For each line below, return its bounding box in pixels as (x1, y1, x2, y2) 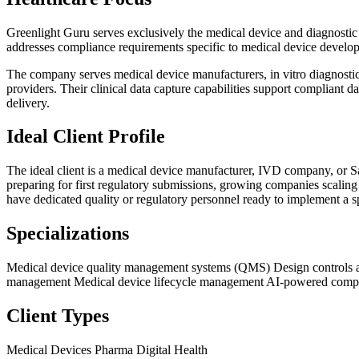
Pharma (95, 342, 136, 357)
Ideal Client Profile (6, 126, 165, 147)
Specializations (6, 223, 129, 244)
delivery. (6, 95, 50, 110)
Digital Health (136, 342, 208, 357)
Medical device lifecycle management (74, 275, 266, 289)
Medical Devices (6, 342, 95, 357)
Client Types (6, 305, 109, 327)
